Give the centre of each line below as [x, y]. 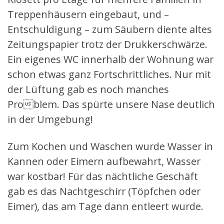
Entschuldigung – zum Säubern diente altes [110, 29]
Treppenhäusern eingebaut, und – [88, 14]
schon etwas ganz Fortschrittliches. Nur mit [109, 74]
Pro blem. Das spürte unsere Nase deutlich [111, 104]
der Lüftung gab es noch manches [88, 89]
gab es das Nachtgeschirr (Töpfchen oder [104, 191]
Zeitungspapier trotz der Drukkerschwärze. [107, 44]
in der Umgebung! [50, 119]
